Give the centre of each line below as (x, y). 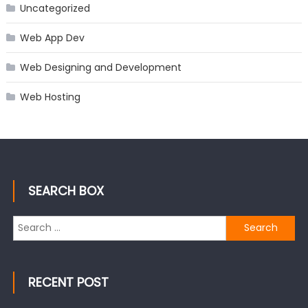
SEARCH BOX (66, 190)
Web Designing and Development (100, 67)
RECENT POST (68, 282)
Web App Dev (52, 37)
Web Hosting (50, 97)
